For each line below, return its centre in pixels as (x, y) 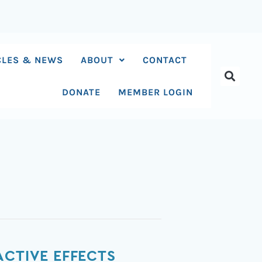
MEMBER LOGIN (156, 92)
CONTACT (165, 60)
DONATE (82, 92)
